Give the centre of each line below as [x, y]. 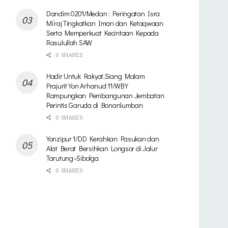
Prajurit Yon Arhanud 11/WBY [87, 85]
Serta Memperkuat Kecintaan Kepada [103, 33]
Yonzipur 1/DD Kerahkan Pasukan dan [103, 138]
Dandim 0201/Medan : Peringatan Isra [103, 13]
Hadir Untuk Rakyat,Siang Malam [96, 76]
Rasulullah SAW [69, 42]
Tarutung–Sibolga [73, 158]
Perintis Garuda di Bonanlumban [95, 105]
